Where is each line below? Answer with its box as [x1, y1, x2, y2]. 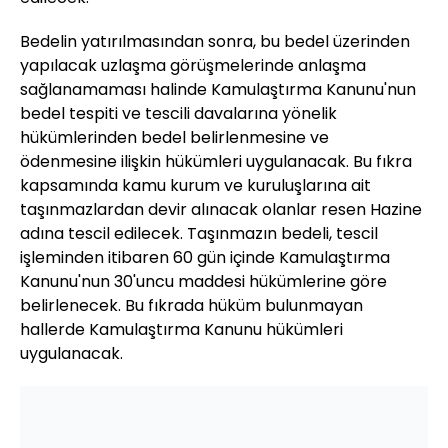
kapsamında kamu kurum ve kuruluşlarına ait [20, 174, 371, 198]
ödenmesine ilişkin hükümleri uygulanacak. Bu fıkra [20, 150, 412, 174]
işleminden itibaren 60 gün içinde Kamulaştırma [20, 246, 390, 270]
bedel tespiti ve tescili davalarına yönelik [20, 102, 337, 126]
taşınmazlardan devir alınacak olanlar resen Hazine [20, 198, 422, 222]
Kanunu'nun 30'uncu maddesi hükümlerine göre [20, 270, 387, 294]
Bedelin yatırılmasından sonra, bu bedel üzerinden [20, 30, 410, 54]
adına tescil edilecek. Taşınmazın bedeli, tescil [20, 222, 378, 246]
